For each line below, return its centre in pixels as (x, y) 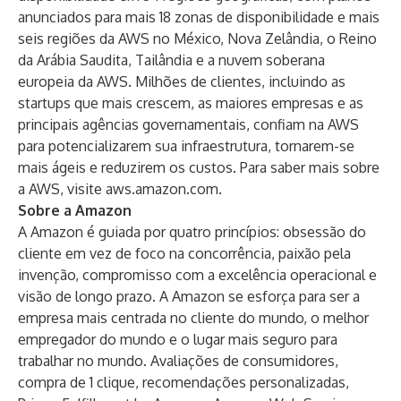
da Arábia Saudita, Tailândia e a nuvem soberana (171, 60)
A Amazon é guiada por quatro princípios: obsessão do (192, 232)
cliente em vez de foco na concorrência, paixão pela (184, 253)
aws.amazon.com (162, 189)
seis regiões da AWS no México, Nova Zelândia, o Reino (197, 38)
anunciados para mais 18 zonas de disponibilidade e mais (199, 17)
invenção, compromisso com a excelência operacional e (197, 275)
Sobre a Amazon (75, 210)
